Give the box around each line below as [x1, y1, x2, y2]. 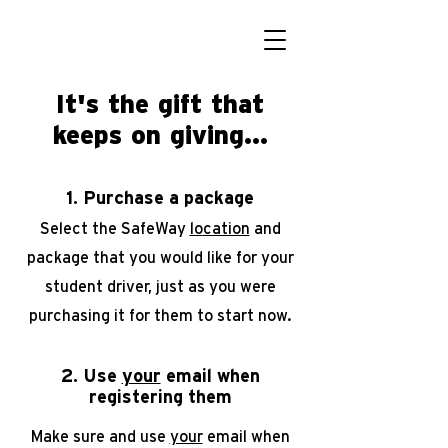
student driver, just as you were [44, 279, 276, 295]
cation [202, 221, 250, 237]
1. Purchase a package [66, 190, 254, 208]
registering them [88, 389, 232, 407]
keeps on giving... [52, 123, 268, 149]
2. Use [60, 368, 122, 386]
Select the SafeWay [39, 221, 190, 237]
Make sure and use [30, 429, 170, 445]
